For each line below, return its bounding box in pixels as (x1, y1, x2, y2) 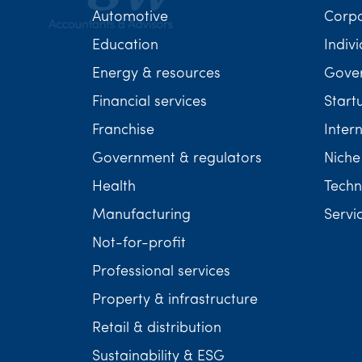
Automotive (92, 10, 168, 25)
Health (92, 179, 136, 195)
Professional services (92, 264, 230, 280)
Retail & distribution (92, 321, 221, 336)
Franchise (92, 123, 154, 138)
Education (92, 38, 158, 53)
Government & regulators (92, 151, 262, 166)
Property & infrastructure (92, 293, 258, 308)
